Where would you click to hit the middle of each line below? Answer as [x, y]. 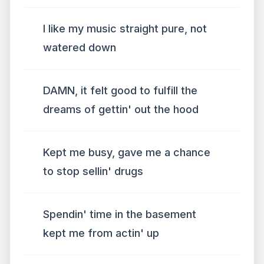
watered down [80, 47]
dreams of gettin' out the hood [121, 109]
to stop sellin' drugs [93, 171]
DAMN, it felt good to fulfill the [120, 90]
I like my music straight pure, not [125, 29]
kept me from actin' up [101, 233]
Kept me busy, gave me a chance [127, 152]
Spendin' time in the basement [120, 214]
